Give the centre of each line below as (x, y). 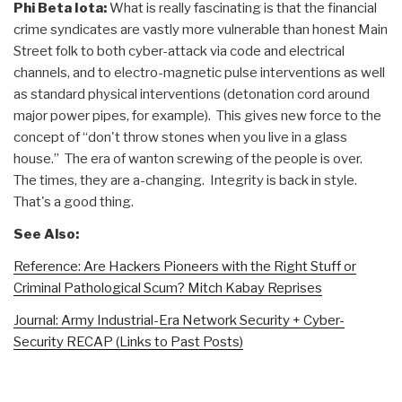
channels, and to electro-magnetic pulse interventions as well (199, 72)
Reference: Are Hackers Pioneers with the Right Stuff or (185, 266)
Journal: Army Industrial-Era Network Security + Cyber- (179, 320)
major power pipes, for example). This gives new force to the (197, 115)
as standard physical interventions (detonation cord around (192, 94)
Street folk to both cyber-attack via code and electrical (179, 51)
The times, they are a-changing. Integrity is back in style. (187, 180)
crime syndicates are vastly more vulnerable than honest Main (201, 29)
